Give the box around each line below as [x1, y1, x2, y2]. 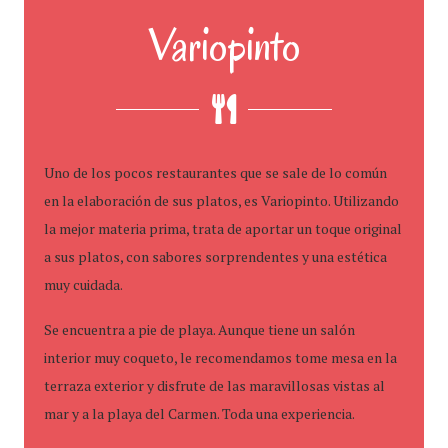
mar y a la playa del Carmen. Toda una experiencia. [44, 404, 355, 423]
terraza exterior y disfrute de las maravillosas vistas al [44, 376, 385, 395]
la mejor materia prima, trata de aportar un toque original [44, 219, 402, 238]
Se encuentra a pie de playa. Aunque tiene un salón [44, 320, 355, 339]
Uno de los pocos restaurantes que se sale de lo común [44, 163, 387, 182]
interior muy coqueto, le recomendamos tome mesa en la [44, 348, 397, 367]
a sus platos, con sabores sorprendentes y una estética [44, 247, 387, 266]
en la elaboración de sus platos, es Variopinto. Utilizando [44, 191, 399, 210]
